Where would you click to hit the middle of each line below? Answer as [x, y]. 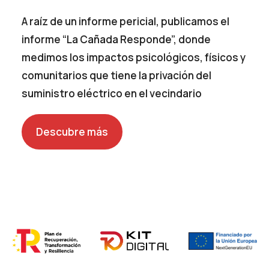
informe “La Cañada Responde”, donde [116, 40]
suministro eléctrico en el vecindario [112, 94]
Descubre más [72, 131]
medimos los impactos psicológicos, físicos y [134, 58]
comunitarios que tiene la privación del [117, 76]
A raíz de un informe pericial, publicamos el [126, 22]
